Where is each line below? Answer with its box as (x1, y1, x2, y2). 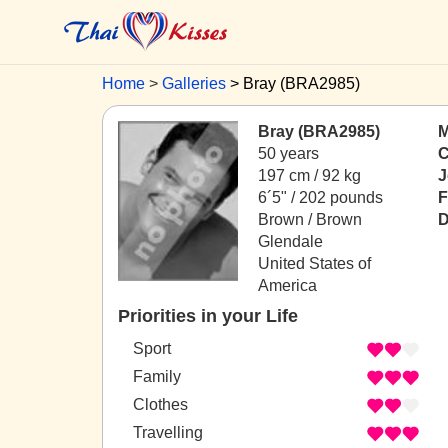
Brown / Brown (258, 211, 362, 228)
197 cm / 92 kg (258, 167, 361, 184)
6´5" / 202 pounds (258, 189, 383, 206)
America (258, 277, 317, 294)
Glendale (258, 233, 323, 250)
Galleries (162, 75, 226, 92)
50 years (258, 145, 319, 162)
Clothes (133, 396, 188, 414)
